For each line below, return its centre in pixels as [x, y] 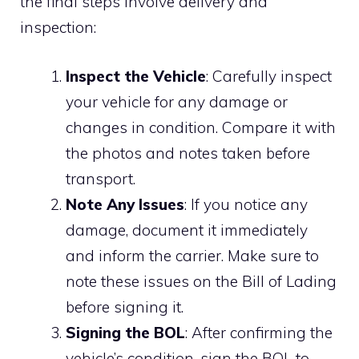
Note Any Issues [125, 204]
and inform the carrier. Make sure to [192, 255]
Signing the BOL [125, 332]
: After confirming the [259, 332]
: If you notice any [246, 204]
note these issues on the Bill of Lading [201, 281]
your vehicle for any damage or [177, 101]
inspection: [58, 28]
